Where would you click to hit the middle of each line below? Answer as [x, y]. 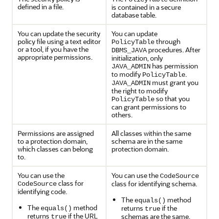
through [167, 41]
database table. [134, 15]
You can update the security [59, 33]
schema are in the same [147, 141]
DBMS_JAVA [129, 50]
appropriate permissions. [55, 57]
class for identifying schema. [154, 184]
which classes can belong [55, 149]
